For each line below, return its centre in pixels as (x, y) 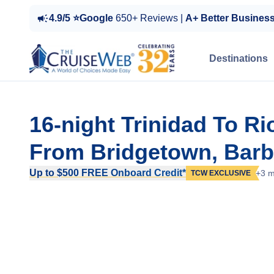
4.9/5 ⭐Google (82, 18)
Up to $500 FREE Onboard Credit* (108, 173)
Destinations (239, 58)
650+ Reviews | (150, 18)
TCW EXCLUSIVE (221, 173)
